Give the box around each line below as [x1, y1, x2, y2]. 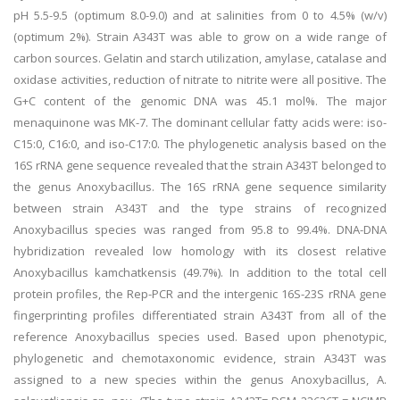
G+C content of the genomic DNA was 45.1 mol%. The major [13, 93, 387, 109]
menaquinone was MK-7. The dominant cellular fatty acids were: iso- [13, 114, 387, 130]
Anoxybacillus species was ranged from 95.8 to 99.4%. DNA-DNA [13, 221, 387, 237]
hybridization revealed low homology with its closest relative [13, 243, 387, 259]
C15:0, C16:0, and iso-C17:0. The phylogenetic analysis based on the [13, 136, 387, 152]
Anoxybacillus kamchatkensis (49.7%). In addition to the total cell [13, 264, 387, 280]
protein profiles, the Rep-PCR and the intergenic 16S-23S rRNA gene [13, 286, 387, 302]
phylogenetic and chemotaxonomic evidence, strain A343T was [13, 350, 387, 366]
